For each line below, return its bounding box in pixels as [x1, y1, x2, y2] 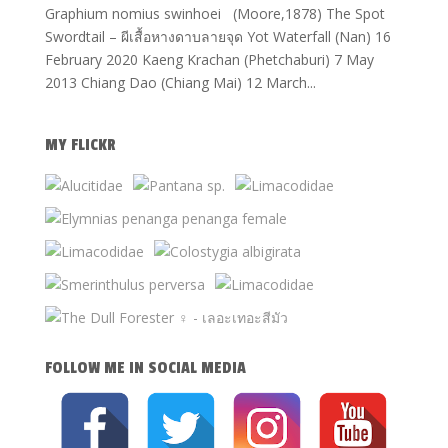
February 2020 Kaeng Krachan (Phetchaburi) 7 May [44, 50, 374, 69]
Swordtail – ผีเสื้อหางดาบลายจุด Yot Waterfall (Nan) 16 [44, 27, 391, 46]
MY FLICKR [44, 135, 116, 155]
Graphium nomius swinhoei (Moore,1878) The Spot [44, 4, 385, 23]
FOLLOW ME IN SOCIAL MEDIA [44, 358, 246, 378]
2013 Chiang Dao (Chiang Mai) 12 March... [44, 73, 316, 92]
